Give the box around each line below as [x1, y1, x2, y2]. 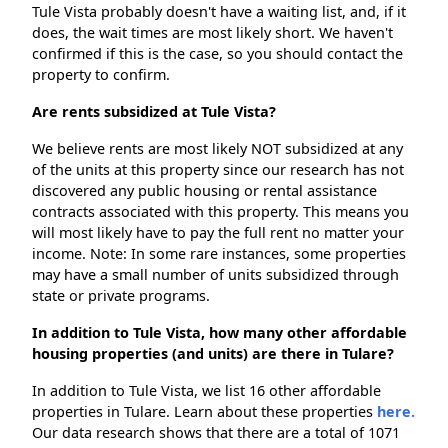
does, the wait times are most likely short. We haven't [32, 23, 393, 43]
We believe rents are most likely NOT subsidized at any [32, 139, 403, 159]
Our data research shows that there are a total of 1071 [32, 423, 400, 443]
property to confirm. [32, 65, 170, 85]
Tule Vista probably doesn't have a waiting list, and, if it [32, 2, 406, 22]
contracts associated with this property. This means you [32, 202, 409, 222]
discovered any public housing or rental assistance [32, 181, 377, 201]
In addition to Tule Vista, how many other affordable [32, 323, 407, 343]
